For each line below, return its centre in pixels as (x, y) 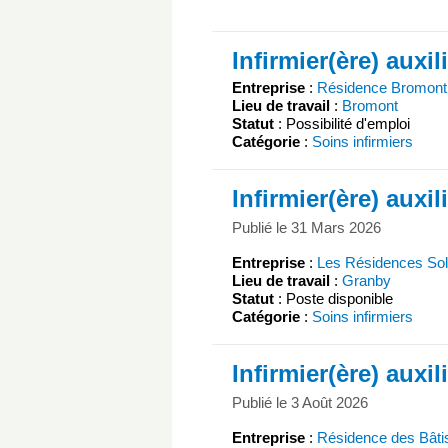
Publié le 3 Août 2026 (300, 402)
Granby (366, 280)
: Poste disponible (333, 298)
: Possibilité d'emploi (342, 124)
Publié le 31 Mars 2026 (306, 227)
